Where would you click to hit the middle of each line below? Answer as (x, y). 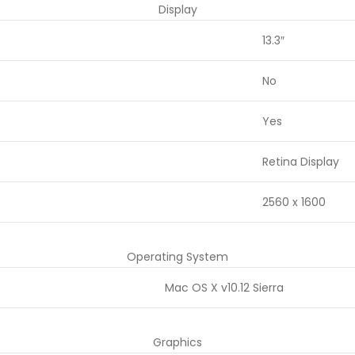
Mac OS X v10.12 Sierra (224, 288)
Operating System (177, 257)
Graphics (177, 342)
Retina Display (301, 162)
